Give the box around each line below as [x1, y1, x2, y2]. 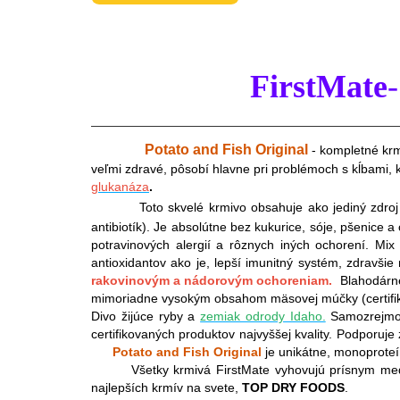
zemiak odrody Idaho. [200, 308, 326, 323]
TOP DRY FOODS [242, 379, 345, 395]
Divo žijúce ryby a [91, 308, 201, 323]
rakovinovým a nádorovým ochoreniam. [91, 272, 337, 287]
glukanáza [91, 179, 149, 194]
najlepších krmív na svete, [91, 379, 242, 395]
